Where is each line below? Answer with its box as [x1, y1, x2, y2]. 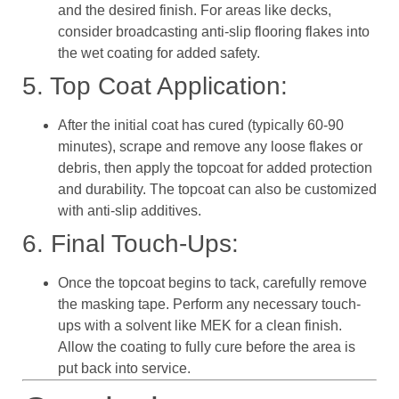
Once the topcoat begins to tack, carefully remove [58, 274, 367, 290]
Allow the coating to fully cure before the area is [58, 338, 355, 354]
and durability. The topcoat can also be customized [58, 181, 377, 197]
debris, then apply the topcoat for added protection [58, 159, 372, 175]
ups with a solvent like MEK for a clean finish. [58, 317, 342, 333]
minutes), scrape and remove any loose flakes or [58, 138, 362, 154]
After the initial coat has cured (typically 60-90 [58, 117, 344, 133]
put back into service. [58, 360, 191, 376]
